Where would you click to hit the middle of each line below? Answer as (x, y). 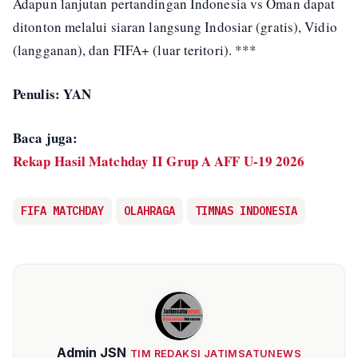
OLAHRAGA (149, 211)
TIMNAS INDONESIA (246, 211)
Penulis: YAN (52, 94)
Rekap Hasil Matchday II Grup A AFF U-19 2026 (159, 161)
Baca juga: (45, 138)
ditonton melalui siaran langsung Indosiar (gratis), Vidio (175, 27)
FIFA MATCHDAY (62, 211)
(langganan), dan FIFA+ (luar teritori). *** (135, 50)
